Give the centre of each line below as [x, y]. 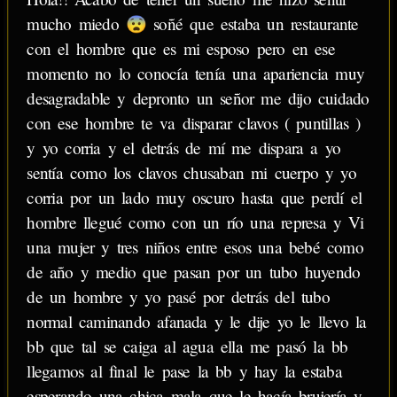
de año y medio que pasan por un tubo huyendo [194, 272]
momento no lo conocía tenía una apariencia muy [196, 74]
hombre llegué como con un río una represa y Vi [195, 222]
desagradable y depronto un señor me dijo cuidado [198, 98]
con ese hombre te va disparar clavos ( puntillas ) [194, 123]
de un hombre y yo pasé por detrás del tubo [178, 297]
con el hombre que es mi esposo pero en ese [181, 49]
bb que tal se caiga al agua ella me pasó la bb [187, 346]
